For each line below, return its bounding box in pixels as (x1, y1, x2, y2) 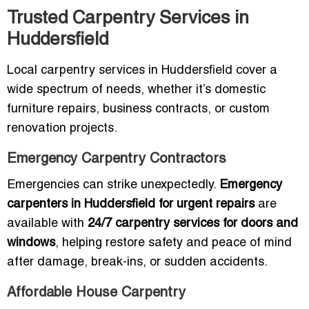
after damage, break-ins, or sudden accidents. (7, 257, 268, 269)
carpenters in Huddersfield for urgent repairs (7, 199, 255, 211)
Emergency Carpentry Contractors (7, 153, 226, 166)
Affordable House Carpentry (7, 287, 186, 300)
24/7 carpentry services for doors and (88, 218, 298, 230)
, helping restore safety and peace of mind (55, 237, 292, 250)
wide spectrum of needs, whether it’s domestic (7, 84, 266, 97)
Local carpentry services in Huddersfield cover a (7, 65, 277, 77)
